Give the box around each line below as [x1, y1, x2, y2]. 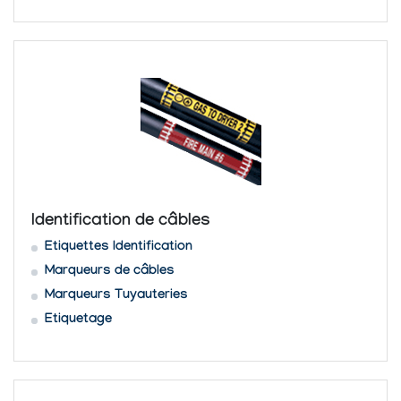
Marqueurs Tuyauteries [44, 288, 188, 305]
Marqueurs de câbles [44, 264, 175, 281]
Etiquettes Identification [44, 240, 192, 257]
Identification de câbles [30, 211, 210, 232]
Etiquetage [44, 312, 112, 329]
